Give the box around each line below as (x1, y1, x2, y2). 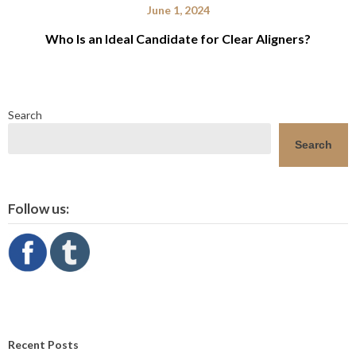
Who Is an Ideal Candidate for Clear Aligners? (45, 31, 311, 47)
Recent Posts (8, 338, 79, 352)
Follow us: (8, 200, 69, 218)
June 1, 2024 (146, 3, 210, 17)
